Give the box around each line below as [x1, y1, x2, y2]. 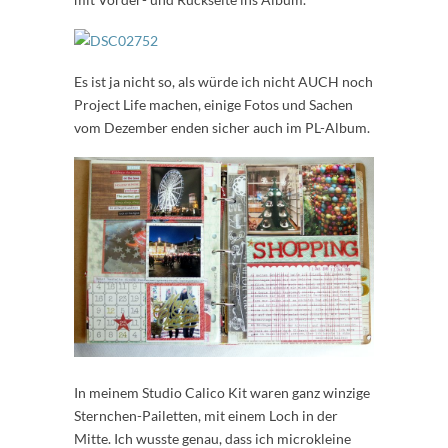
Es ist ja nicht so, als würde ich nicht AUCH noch [74, 73, 373, 91]
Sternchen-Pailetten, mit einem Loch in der [74, 406, 338, 424]
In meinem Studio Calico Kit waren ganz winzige [74, 383, 370, 401]
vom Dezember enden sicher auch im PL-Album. [74, 119, 370, 137]
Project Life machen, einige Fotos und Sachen [74, 96, 353, 114]
